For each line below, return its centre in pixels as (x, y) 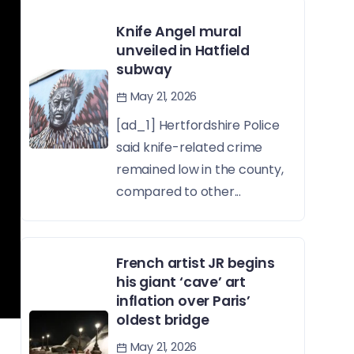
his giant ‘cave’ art (181, 282)
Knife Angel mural (179, 32)
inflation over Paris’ (183, 301)
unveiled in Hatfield (183, 51)
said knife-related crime (190, 148)
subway (144, 70)
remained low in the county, (200, 170)
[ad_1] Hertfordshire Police (198, 126)
